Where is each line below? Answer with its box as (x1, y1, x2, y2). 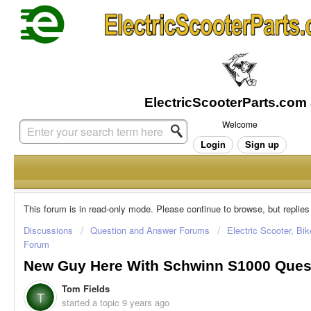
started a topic (62, 296, 122, 310)
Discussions (24, 224, 73, 237)
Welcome (221, 118, 258, 130)
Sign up (244, 137, 279, 151)
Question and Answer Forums (90, 224, 210, 237)
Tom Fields (62, 282, 110, 296)
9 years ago (122, 296, 169, 310)
